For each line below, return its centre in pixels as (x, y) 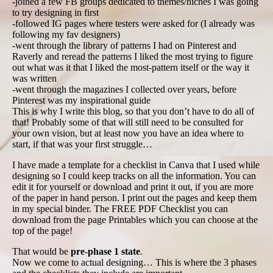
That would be (41, 252)
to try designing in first (55, 13)
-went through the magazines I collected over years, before (124, 90)
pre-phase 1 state (105, 252)
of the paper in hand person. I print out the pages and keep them (134, 198)
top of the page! (42, 231)
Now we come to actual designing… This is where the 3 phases (134, 263)
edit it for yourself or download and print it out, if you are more (133, 187)
